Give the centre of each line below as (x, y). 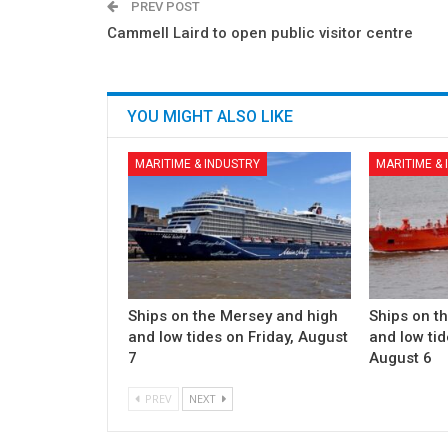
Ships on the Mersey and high (233, 316)
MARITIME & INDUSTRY (197, 164)
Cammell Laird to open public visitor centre (260, 33)
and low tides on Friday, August (238, 337)
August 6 (401, 358)
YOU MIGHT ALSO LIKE (210, 117)
